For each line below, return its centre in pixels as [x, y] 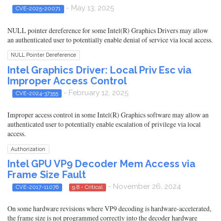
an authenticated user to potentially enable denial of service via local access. [110, 39]
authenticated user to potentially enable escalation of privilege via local [104, 124]
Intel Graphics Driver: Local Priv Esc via [99, 70]
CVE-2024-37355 [37, 93]
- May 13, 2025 [89, 8]
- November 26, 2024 [144, 186]
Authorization [28, 149]
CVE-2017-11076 [37, 187]
